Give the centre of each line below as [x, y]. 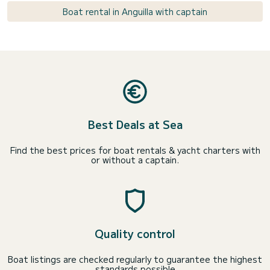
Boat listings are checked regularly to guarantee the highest [135, 259]
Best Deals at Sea [135, 124]
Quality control [135, 233]
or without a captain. [135, 160]
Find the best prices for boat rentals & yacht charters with [135, 150]
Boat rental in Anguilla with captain [135, 11]
